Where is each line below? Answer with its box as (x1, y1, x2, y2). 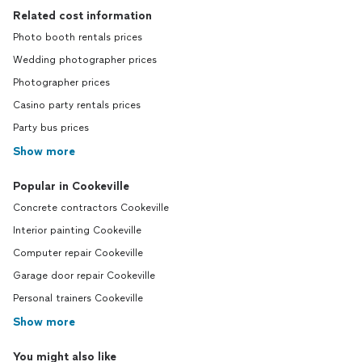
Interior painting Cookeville (13, 225, 141, 236)
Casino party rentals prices (13, 99, 141, 111)
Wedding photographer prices (13, 54, 157, 65)
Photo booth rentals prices (13, 32, 142, 43)
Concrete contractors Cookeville (13, 202, 169, 213)
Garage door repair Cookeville (13, 270, 155, 281)
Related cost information (13, 9, 152, 23)
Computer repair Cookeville (13, 247, 143, 259)
